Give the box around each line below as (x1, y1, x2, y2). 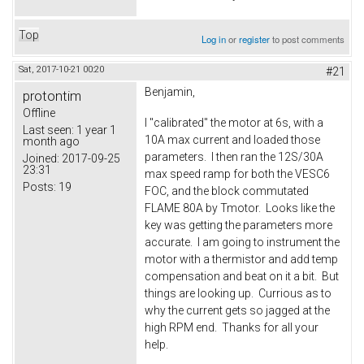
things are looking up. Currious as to (145, 287, 331, 301)
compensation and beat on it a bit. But (145, 270, 339, 284)
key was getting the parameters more (145, 219, 332, 232)
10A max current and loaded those (145, 133, 320, 147)
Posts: (23, 180, 56, 194)
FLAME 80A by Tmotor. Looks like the (145, 201, 335, 215)
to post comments (270, 32, 345, 46)
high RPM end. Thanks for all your (145, 321, 318, 335)
